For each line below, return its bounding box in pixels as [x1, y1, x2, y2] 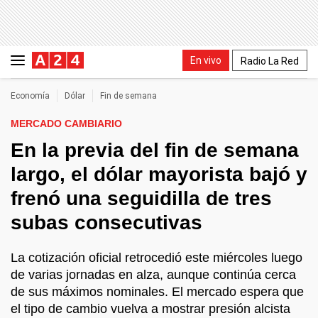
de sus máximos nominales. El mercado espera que [11, 285, 304, 299]
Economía [11, 91, 50, 101]
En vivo [190, 54, 221, 66]
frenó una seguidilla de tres [11, 187, 272, 209]
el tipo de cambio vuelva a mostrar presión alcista [11, 302, 290, 316]
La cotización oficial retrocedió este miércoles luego [11, 251, 302, 265]
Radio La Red [241, 55, 299, 67]
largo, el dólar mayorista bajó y [11, 163, 307, 185]
